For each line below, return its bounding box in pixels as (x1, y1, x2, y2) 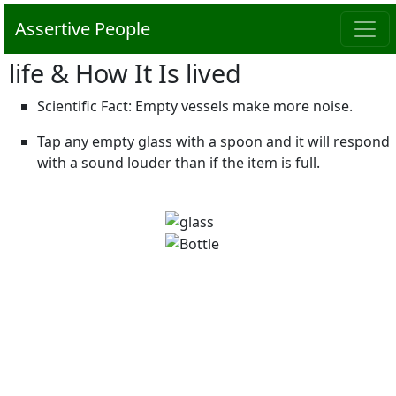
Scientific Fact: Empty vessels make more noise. (37, 96, 353, 116)
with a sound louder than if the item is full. (37, 153, 320, 172)
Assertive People (15, 17, 150, 41)
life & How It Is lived (9, 56, 241, 90)
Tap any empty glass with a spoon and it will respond (37, 132, 390, 151)
